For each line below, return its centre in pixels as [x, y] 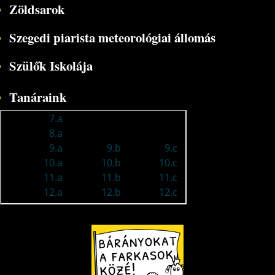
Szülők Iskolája [51, 66]
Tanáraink [38, 97]
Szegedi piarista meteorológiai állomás [112, 38]
